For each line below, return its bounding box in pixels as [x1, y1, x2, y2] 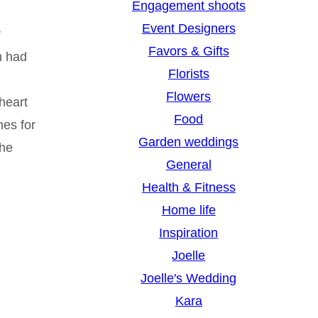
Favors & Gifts [148, 44, 229, 59]
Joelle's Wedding [141, 271, 237, 286]
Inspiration [159, 226, 219, 241]
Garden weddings [138, 135, 239, 150]
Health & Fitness [141, 180, 236, 195]
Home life [161, 203, 216, 218]
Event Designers [141, 21, 236, 36]
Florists [168, 67, 209, 82]
